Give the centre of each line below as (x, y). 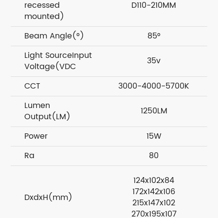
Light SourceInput (58, 55)
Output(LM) (47, 117)
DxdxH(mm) (48, 198)
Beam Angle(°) (54, 36)
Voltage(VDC (50, 67)
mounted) (44, 17)
